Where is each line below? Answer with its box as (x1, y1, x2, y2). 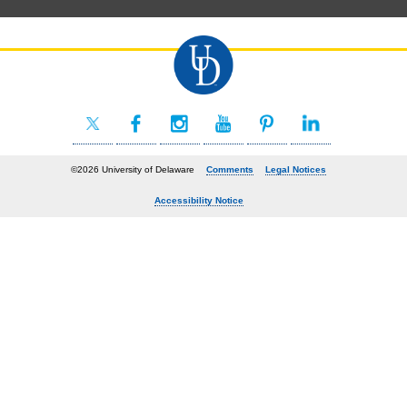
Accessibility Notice (154, 194, 243, 205)
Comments (206, 164, 254, 174)
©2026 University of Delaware (71, 164, 195, 174)
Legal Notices (265, 164, 327, 174)
